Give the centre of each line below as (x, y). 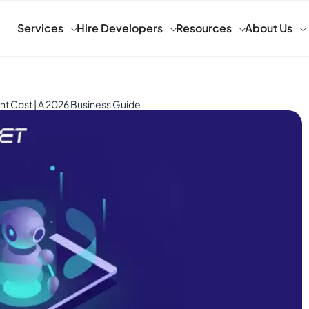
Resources (203, 28)
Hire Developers (119, 28)
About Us (268, 28)
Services (40, 28)
